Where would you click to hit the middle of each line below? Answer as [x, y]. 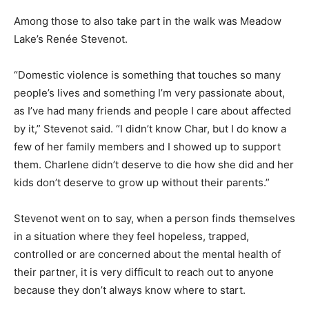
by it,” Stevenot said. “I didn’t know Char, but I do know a [150, 128]
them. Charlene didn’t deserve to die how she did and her [154, 164]
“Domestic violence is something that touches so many [147, 74]
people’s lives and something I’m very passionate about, [149, 92]
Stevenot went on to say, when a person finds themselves [154, 218]
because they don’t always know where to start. [130, 290]
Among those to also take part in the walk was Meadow [148, 21]
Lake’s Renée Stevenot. [71, 39]
